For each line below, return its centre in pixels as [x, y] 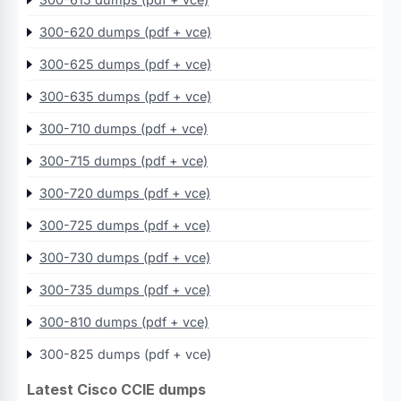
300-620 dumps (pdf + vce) [125, 32]
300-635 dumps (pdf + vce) [125, 96]
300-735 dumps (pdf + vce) [125, 290]
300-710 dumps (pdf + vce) [124, 128]
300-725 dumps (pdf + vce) [125, 225]
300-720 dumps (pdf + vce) [125, 193]
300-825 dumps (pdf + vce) [125, 354]
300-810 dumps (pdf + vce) [124, 322]
